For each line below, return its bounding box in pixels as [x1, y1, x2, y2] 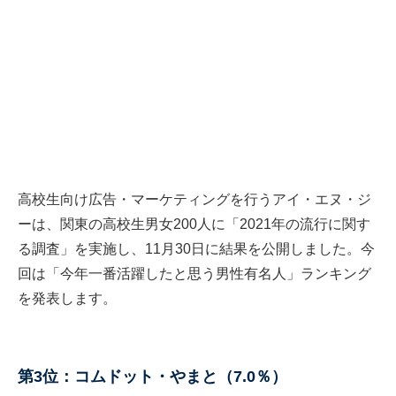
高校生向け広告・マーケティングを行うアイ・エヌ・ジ [18, 192, 371, 208]
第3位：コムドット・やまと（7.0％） [18, 368, 287, 386]
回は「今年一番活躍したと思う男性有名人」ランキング [18, 266, 371, 282]
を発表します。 [18, 291, 117, 307]
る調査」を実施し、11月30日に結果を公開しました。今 [18, 241, 375, 257]
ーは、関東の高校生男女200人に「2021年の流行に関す [18, 217, 370, 232]
